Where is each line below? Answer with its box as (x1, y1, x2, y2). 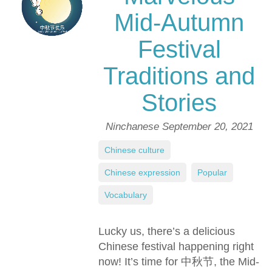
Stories (141, 89, 217, 116)
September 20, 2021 (161, 121, 253, 132)
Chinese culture (104, 145, 165, 155)
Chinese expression (104, 168, 180, 177)
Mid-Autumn (114, 9, 244, 36)
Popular (197, 168, 227, 177)
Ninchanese (105, 121, 162, 132)
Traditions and (103, 63, 255, 89)
